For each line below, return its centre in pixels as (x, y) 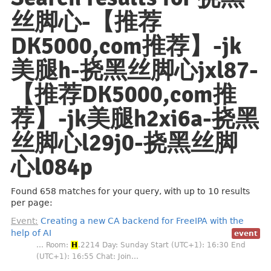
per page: (32, 203)
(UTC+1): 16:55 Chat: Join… (87, 256)
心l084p (52, 167)
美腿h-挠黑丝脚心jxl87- (135, 70)
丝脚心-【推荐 (86, 22)
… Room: (54, 245)
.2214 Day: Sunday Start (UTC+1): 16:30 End (162, 245)
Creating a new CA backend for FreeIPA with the (141, 221)
